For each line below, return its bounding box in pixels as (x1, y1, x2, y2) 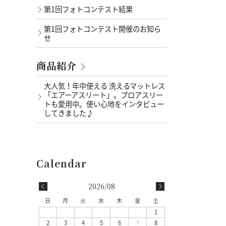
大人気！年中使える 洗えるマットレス (44, 80, 165, 92)
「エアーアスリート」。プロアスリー (44, 89, 163, 101)
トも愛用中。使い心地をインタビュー (44, 98, 164, 110)
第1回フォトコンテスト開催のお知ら (44, 23, 161, 35)
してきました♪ (44, 107, 93, 119)
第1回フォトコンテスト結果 (44, 4, 133, 15)
